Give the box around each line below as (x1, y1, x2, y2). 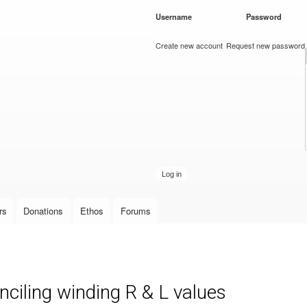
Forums (120, 204, 151, 218)
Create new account (156, 40, 223, 51)
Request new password (226, 40, 306, 51)
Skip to (110, 1, 138, 14)
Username (156, 11, 194, 22)
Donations (23, 204, 64, 218)
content (110, 32, 140, 45)
